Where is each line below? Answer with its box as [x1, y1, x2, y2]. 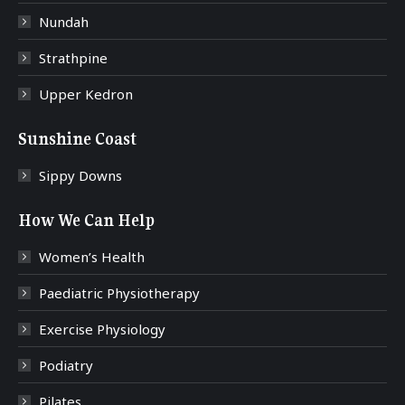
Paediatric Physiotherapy [39, 284, 200, 303]
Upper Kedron [39, 85, 133, 104]
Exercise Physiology [39, 320, 165, 339]
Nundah [39, 13, 89, 32]
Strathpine [39, 49, 108, 68]
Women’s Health [39, 248, 145, 267]
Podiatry [39, 356, 93, 375]
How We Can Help [18, 210, 155, 231]
